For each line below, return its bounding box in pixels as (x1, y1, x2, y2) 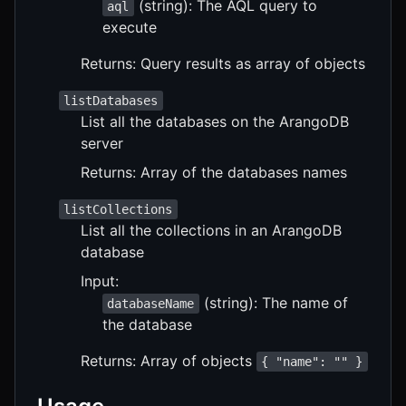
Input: (81, 271, 119, 290)
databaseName (107, 295, 195, 311)
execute (102, 17, 157, 36)
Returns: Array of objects (81, 351, 256, 370)
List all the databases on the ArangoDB (81, 111, 349, 130)
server (81, 133, 123, 152)
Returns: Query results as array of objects (81, 53, 365, 72)
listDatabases (63, 92, 159, 108)
